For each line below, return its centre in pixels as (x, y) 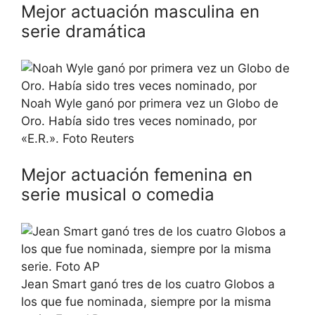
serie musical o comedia (118, 194)
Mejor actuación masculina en (140, 12)
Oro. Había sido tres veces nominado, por (139, 121)
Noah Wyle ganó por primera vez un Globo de (150, 103)
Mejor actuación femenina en (137, 175)
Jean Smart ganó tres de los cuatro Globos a (148, 284)
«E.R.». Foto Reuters (78, 138)
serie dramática (84, 31)
